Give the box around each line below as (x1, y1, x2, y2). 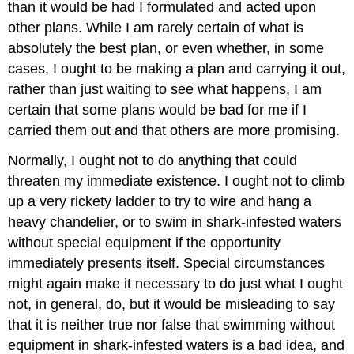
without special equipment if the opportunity (8, 235, 281, 251)
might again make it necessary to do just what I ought (8, 276, 344, 292)
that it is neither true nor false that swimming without (8, 317, 336, 333)
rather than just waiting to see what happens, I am (8, 81, 322, 97)
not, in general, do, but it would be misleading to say (8, 296, 336, 313)
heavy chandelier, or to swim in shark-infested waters (8, 214, 342, 231)
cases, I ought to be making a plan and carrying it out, (8, 60, 346, 77)
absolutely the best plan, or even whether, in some (8, 40, 325, 56)
